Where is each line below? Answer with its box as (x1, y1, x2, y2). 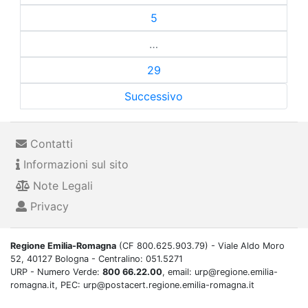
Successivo (124, 89, 183, 103)
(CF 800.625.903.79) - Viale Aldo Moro (116, 241, 285, 252)
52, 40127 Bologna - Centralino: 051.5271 (10, 254, 183, 265)
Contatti (27, 136, 73, 151)
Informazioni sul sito (20, 157, 129, 172)
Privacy (27, 199, 69, 213)
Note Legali (30, 178, 93, 192)
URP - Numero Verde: (10, 267, 102, 278)
